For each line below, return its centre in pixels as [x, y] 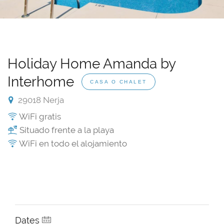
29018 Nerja [40, 100]
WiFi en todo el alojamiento [72, 144]
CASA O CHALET [118, 82]
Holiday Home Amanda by [91, 64]
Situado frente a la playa [66, 130]
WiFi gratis [39, 117]
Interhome [42, 82]
